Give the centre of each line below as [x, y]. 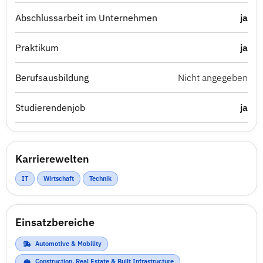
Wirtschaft [59, 178]
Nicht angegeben [213, 77]
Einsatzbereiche [55, 222]
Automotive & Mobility [68, 244]
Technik [100, 178]
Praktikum [37, 48]
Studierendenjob [50, 107]
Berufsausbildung [52, 77]
